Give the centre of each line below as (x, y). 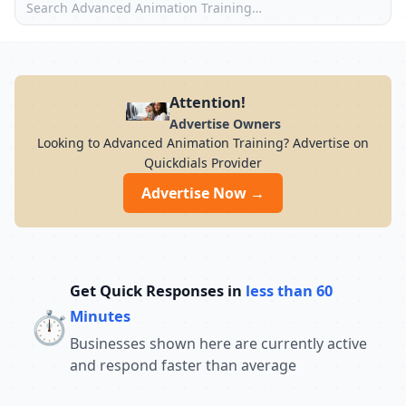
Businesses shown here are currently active (218, 343)
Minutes (100, 316)
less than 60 (289, 290)
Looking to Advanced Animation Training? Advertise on (203, 143)
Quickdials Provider (203, 163)
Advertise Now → (203, 193)
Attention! (207, 102)
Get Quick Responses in (158, 290)
